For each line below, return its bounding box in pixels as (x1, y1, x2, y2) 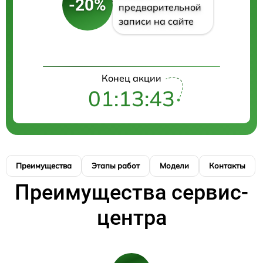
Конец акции (102, 72, 161, 84)
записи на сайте (118, 15, 194, 27)
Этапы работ (92, 160, 140, 170)
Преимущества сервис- (15, 180, 248, 205)
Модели (160, 160, 189, 170)
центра (96, 205, 167, 230)
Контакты (209, 160, 245, 170)
